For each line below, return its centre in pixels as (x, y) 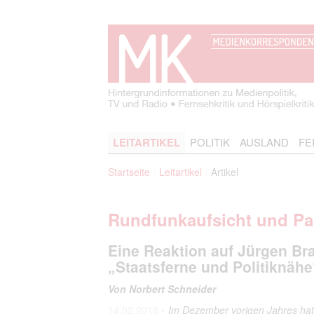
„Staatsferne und (168, 266)
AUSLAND (264, 142)
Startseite (129, 172)
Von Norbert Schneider (162, 289)
